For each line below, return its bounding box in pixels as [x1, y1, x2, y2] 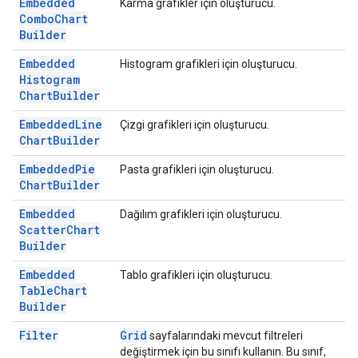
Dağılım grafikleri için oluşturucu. [120, 208, 282, 221]
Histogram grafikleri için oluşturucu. [120, 58, 297, 70]
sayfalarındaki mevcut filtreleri [147, 329, 303, 342]
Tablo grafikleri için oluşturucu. [120, 268, 272, 281]
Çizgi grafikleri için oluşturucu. [120, 118, 269, 131]
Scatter [19, 222, 66, 237]
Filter [19, 328, 58, 343]
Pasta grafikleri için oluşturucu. [120, 163, 274, 176]
